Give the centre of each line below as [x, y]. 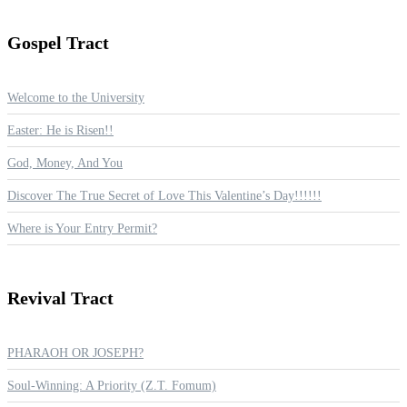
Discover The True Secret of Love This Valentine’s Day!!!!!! [164, 196]
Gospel [37, 42]
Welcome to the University [76, 98]
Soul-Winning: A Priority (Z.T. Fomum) [112, 386]
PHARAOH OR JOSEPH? [75, 353]
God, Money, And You [65, 164]
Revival [39, 298]
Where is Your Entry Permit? [82, 229]
